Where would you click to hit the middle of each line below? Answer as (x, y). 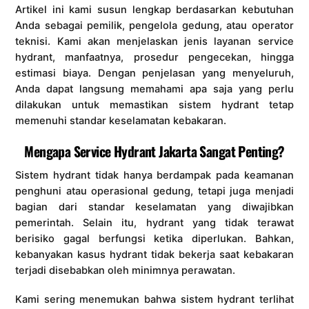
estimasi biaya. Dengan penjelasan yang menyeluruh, (154, 73)
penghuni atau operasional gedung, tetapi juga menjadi (154, 191)
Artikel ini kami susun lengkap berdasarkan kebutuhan (154, 10)
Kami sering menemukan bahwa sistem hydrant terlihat (154, 299)
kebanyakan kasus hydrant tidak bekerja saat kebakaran (154, 254)
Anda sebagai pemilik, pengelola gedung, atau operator (154, 26)
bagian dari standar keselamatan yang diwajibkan (154, 207)
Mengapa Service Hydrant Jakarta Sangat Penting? (154, 151)
